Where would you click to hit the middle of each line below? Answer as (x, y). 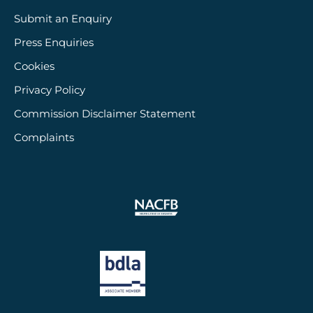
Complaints (44, 137)
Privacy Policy (50, 89)
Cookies (35, 66)
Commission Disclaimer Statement (105, 113)
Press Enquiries (54, 42)
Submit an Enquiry (63, 18)
